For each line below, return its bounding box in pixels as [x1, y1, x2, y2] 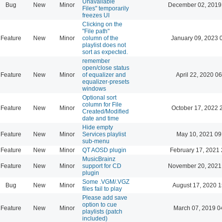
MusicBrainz [82, 155, 115, 163]
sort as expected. [82, 48, 128, 55]
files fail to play [82, 185, 122, 192]
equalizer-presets [82, 78, 129, 85]
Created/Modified [82, 108, 129, 115]
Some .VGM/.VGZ [82, 178, 129, 185]
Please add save [82, 194, 127, 201]
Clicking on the [82, 20, 122, 28]
